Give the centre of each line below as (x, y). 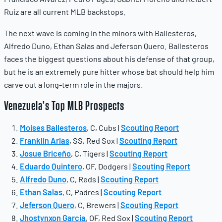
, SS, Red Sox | (94, 141)
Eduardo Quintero (51, 166)
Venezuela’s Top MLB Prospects (64, 106)
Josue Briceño (45, 154)
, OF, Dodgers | (107, 166)
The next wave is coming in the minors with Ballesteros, (100, 33)
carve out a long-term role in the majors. (74, 85)
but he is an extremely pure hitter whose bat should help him (109, 72)
